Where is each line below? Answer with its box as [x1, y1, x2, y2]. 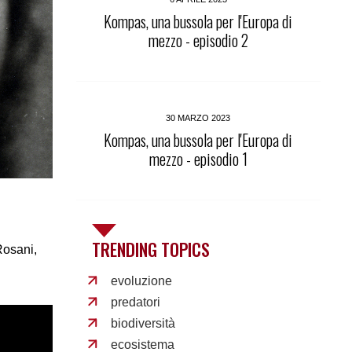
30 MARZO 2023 [166, 113, 231, 123]
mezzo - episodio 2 [148, 28, 248, 52]
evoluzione [110, 274, 172, 288]
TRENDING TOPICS [92, 236, 211, 262]
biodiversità [110, 317, 175, 330]
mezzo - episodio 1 [148, 147, 247, 170]
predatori [110, 295, 160, 309]
